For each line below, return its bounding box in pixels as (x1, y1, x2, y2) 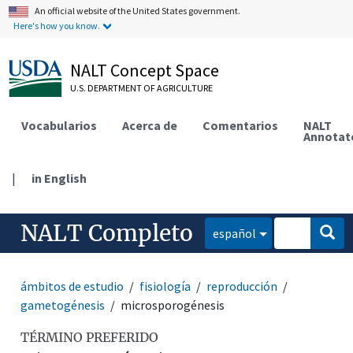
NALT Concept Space (70, 59, 220, 81)
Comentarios (203, 117, 279, 133)
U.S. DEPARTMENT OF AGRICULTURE (70, 82, 214, 94)
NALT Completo (20, 218, 194, 247)
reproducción (206, 277, 278, 294)
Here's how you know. (13, 20, 101, 32)
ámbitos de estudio (20, 277, 124, 294)
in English (32, 169, 87, 186)
